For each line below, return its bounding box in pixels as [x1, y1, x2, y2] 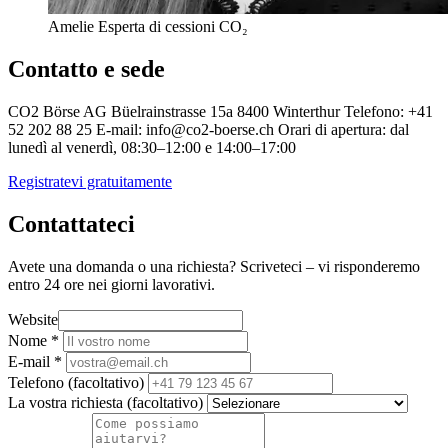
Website [8, 310, 58, 328]
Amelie [48, 18, 94, 36]
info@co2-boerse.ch [146, 121, 274, 139]
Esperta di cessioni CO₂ [98, 18, 248, 36]
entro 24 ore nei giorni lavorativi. [8, 275, 215, 293]
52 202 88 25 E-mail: [8, 121, 146, 139]
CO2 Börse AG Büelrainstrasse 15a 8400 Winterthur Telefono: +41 [8, 103, 433, 121]
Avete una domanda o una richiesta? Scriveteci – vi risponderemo [8, 257, 420, 275]
